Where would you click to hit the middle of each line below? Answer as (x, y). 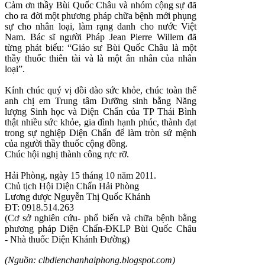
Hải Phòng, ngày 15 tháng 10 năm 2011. (80, 176)
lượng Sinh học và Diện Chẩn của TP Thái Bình (101, 112)
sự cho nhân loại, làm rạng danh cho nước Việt (101, 27)
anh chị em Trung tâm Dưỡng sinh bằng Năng (101, 101)
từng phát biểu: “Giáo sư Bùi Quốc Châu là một (101, 48)
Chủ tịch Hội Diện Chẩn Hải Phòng (72, 186)
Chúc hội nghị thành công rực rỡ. (67, 154)
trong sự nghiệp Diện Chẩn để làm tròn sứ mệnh (101, 133)
